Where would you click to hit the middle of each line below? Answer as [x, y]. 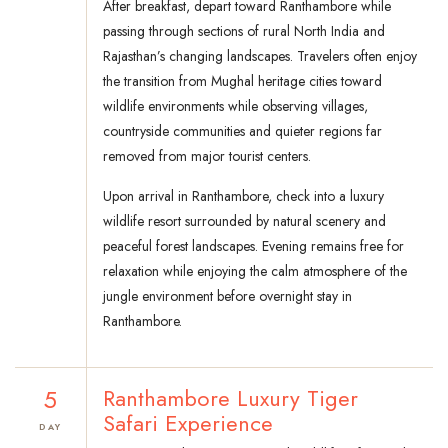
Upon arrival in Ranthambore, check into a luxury [243, 196]
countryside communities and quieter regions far [242, 131]
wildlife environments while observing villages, [235, 106]
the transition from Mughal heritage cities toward [242, 81]
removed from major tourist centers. [207, 156]
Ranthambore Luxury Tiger [230, 398]
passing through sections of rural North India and [244, 31]
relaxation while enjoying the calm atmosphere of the [255, 271]
